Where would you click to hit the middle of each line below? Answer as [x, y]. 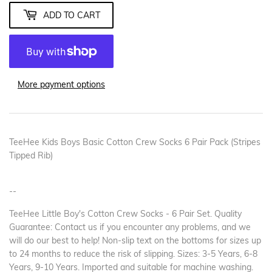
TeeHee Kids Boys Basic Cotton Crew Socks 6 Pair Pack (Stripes [135, 142]
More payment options [61, 85]
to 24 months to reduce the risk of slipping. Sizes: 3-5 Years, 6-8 [133, 254]
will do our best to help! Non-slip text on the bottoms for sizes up [135, 241]
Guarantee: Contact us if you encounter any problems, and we [130, 227]
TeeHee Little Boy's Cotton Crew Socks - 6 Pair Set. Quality [125, 214]
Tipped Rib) [31, 156]
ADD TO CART [72, 15]
